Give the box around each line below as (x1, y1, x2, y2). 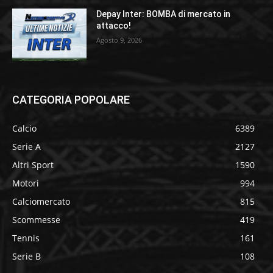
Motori (12, 177, 39, 190)
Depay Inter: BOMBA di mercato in (96, 9, 231, 19)
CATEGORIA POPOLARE (12, 93, 130, 107)
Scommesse (12, 214, 60, 226)
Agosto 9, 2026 (96, 35, 143, 45)
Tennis (12, 232, 40, 244)
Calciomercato (12, 196, 70, 208)
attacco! (96, 21, 132, 31)
